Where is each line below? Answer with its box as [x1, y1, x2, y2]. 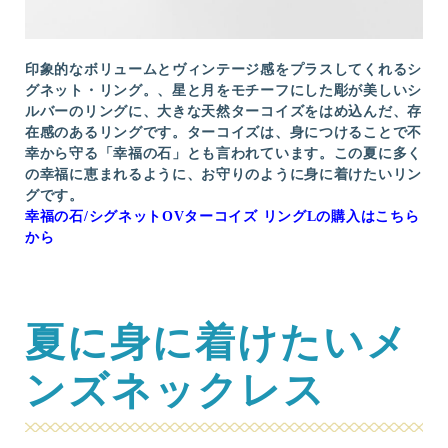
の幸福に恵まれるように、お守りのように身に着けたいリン [25, 166, 422, 182]
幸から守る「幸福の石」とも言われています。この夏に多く [25, 145, 422, 161]
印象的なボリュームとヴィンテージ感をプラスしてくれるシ [25, 61, 422, 77]
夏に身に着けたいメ [25, 319, 409, 365]
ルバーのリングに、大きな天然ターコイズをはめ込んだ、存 [25, 103, 422, 119]
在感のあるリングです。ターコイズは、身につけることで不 [25, 124, 422, 140]
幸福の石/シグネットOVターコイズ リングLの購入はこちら [25, 208, 420, 224]
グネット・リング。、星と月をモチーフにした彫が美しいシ [25, 82, 422, 98]
